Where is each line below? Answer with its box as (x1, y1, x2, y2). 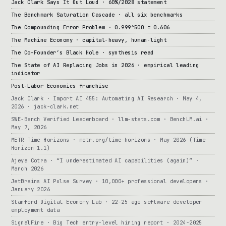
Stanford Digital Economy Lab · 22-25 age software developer (11, 198, 202, 205)
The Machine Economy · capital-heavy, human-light (11, 36, 167, 43)
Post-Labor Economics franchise (11, 82, 108, 89)
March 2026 (11, 164, 44, 172)
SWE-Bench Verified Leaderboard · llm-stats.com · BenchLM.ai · (11, 115, 209, 123)
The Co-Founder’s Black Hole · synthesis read (11, 48, 154, 56)
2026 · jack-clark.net (11, 102, 79, 110)
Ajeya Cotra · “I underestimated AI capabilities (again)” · (11, 156, 199, 164)
